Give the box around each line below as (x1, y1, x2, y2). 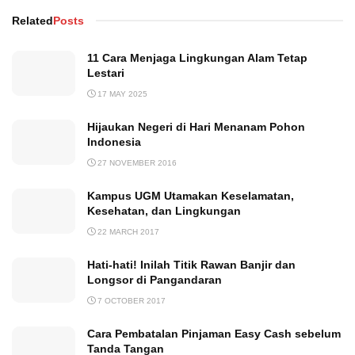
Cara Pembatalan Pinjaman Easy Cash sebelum (87, 327, 341, 341)
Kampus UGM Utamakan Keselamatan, (87, 189, 294, 203)
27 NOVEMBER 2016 (95, 158, 177, 168)
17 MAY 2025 (95, 90, 147, 99)
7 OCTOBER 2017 (95, 296, 166, 306)
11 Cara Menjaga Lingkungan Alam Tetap (87, 52, 307, 65)
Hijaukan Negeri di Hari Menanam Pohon (87, 120, 305, 134)
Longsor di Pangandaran (87, 273, 222, 287)
